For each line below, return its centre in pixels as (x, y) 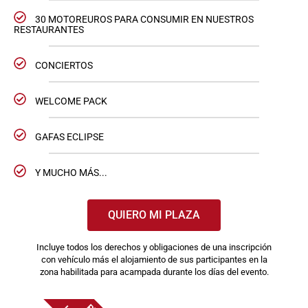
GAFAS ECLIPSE (70, 137)
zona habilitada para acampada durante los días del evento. (154, 272)
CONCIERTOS (64, 65)
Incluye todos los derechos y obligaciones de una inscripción (154, 247)
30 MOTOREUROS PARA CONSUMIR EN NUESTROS (145, 19)
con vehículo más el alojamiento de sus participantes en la (154, 259)
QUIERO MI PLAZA (154, 214)
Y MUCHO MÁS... (71, 173)
